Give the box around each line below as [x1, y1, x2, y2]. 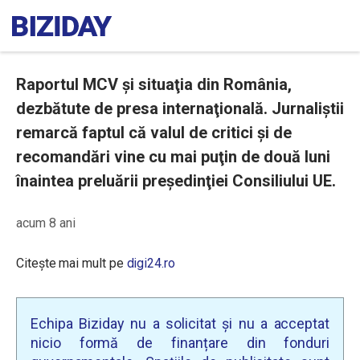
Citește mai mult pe [16, 256, 127, 271]
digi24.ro [126, 256, 175, 271]
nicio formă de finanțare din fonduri [31, 334, 329, 351]
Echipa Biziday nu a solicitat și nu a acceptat [31, 315, 329, 332]
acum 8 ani [16, 215, 76, 231]
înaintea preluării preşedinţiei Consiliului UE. [16, 171, 336, 190]
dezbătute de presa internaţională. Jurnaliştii [16, 99, 344, 118]
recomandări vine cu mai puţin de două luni [16, 147, 330, 166]
